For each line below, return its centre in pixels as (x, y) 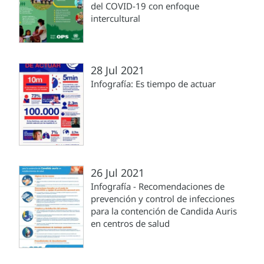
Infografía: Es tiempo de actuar (153, 84)
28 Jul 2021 (118, 70)
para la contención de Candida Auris (164, 211)
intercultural (115, 19)
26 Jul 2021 (118, 173)
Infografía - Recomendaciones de (158, 187)
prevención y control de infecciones (163, 199)
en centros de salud (130, 224)
